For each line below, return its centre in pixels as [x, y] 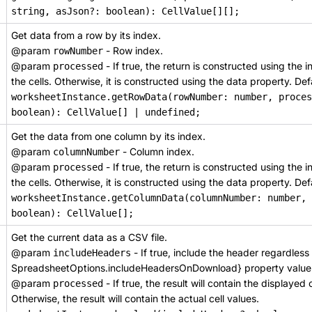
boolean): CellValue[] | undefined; [106, 112]
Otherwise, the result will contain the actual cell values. [135, 298]
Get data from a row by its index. [86, 35]
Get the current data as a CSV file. [89, 237]
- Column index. [157, 151]
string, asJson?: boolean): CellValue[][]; [125, 11]
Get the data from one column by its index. [108, 136]
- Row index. [133, 50]
